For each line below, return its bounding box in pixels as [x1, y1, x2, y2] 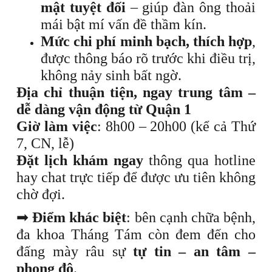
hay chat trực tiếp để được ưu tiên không [16, 169, 256, 185]
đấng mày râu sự [16, 243, 134, 259]
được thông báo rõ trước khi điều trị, [41, 50, 256, 66]
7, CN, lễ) [16, 135, 74, 151]
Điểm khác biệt [32, 209, 127, 225]
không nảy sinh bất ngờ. [41, 67, 182, 83]
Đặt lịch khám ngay [16, 152, 143, 168]
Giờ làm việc [16, 118, 97, 134]
